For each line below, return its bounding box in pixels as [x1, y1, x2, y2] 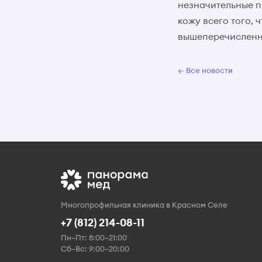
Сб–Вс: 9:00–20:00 [61, 244, 129, 253]
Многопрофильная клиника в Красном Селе [61, 200, 227, 209]
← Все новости [178, 65, 233, 75]
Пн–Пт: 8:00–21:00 [61, 233, 127, 242]
